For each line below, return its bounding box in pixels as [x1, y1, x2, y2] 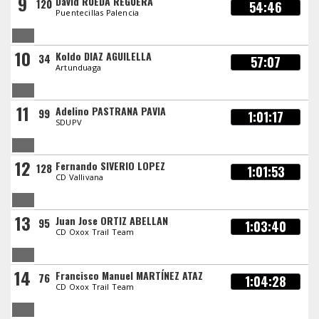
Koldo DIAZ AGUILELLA [56, 48, 152, 64]
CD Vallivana [56, 172, 104, 183]
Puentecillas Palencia [56, 7, 140, 19]
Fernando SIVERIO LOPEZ [56, 158, 165, 174]
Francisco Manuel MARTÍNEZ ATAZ [56, 268, 203, 283]
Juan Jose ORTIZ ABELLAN [56, 213, 168, 229]
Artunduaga [56, 62, 101, 73]
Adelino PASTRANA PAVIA [56, 103, 166, 119]
